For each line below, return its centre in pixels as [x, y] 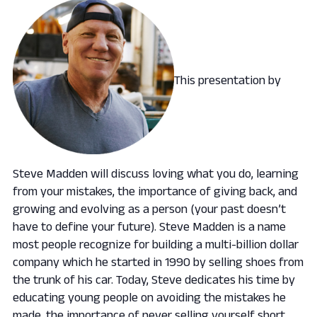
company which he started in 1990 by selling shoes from [158, 261]
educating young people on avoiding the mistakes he [149, 297]
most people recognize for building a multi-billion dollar [156, 244]
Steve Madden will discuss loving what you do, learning [156, 173]
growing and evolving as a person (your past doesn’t [149, 208]
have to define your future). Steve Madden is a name [149, 226]
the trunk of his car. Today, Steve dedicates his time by [154, 279]
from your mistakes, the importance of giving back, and [155, 191]
